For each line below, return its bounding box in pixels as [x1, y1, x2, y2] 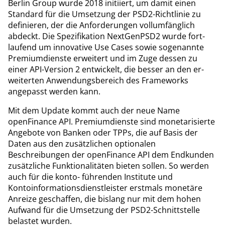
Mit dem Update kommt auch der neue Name [8, 104, 180, 116]
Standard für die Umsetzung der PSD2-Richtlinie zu [8, 8, 201, 20]
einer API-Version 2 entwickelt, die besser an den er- [8, 63, 204, 75]
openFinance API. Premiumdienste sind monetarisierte [8, 116, 215, 127]
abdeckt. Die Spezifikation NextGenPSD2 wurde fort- [8, 30, 205, 42]
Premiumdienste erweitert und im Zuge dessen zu [8, 52, 197, 64]
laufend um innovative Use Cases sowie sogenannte [8, 41, 204, 53]
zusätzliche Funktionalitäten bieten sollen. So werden [8, 160, 209, 171]
